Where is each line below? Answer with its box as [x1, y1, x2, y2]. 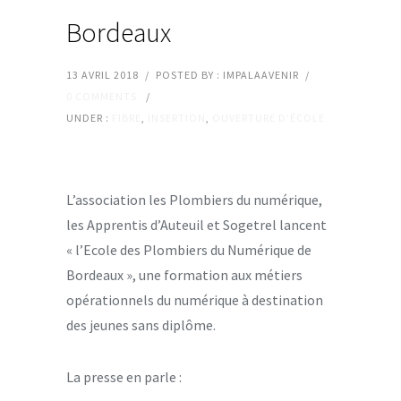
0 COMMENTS [66, 89, 137, 103]
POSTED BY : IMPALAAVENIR [156, 67, 299, 81]
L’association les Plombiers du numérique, [66, 190, 322, 209]
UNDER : [66, 110, 112, 124]
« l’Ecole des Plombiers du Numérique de [66, 240, 311, 259]
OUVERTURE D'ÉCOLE [212, 110, 325, 124]
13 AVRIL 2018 [66, 67, 139, 81]
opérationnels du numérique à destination [66, 290, 323, 309]
